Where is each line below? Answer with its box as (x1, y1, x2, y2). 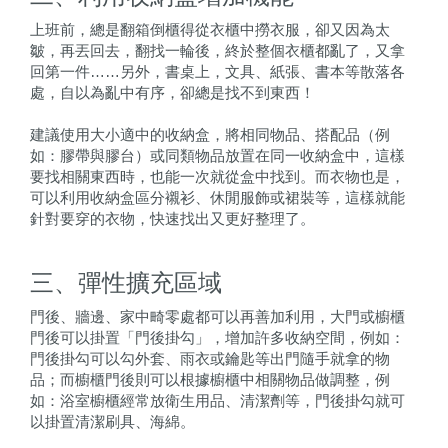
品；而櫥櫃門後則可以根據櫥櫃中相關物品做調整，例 (30, 371, 390, 389)
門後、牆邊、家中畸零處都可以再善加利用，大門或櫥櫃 (30, 308, 405, 326)
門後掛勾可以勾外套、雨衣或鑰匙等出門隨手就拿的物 (30, 350, 390, 368)
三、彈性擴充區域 (30, 269, 222, 297)
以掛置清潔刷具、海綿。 (30, 413, 199, 431)
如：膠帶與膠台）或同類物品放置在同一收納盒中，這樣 (30, 147, 405, 165)
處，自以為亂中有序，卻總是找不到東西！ (30, 84, 315, 102)
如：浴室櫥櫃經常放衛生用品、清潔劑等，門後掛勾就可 (30, 392, 405, 410)
